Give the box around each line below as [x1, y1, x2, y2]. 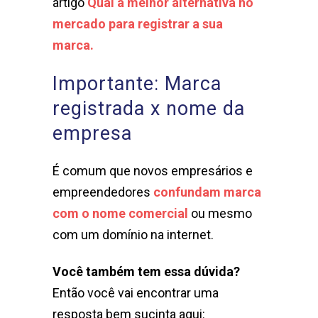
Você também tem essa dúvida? [53, 264, 240, 280]
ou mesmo [188, 206, 252, 221]
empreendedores [53, 185, 153, 200]
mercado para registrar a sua [53, 16, 223, 32]
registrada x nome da [53, 97, 245, 121]
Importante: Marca [53, 72, 221, 96]
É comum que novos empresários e [53, 163, 253, 179]
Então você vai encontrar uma [53, 285, 219, 301]
